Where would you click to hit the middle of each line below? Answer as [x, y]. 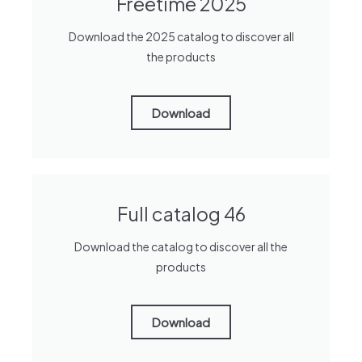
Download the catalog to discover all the [181, 246]
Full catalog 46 [181, 213]
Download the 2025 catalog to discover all [181, 36]
